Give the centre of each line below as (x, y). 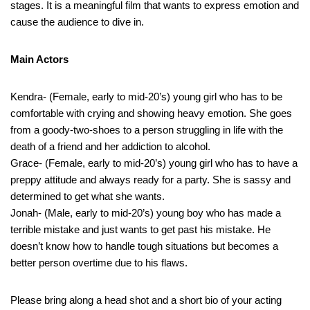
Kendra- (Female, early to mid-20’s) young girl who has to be (146, 96)
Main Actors (39, 59)
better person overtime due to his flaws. (99, 262)
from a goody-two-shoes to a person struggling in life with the (147, 129)
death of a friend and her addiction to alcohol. (110, 146)
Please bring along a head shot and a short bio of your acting (146, 300)
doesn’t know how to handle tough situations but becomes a (144, 246)
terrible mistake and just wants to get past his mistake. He (140, 229)
